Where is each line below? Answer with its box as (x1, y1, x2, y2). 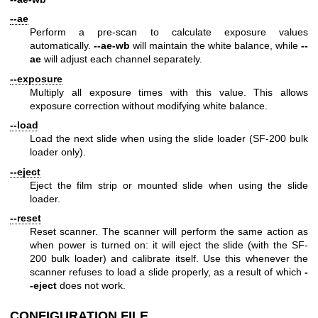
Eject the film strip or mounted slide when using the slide (30, 179, 308, 191)
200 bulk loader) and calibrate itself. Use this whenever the (30, 252, 308, 264)
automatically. (30, 40, 94, 52)
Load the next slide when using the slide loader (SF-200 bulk (30, 133, 308, 145)
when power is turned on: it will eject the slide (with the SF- (30, 238, 308, 251)
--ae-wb (94, 40, 131, 52)
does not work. (57, 279, 126, 291)
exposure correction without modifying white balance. (30, 99, 268, 111)
